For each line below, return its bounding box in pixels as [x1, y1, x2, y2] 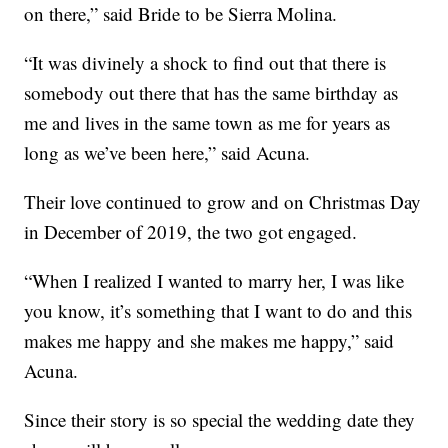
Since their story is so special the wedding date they [24, 407, 416, 433]
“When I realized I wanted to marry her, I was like [24, 268, 405, 294]
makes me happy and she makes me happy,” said [24, 328, 395, 354]
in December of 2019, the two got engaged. [24, 219, 358, 245]
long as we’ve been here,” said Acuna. [24, 140, 311, 166]
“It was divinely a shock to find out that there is [24, 50, 387, 76]
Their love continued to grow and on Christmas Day [24, 189, 422, 215]
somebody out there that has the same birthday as [24, 80, 399, 106]
